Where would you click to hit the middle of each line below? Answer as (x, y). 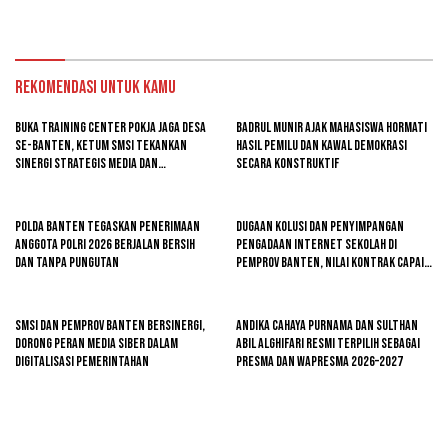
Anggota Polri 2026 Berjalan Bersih (105, 244)
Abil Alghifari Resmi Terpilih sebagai (328, 343)
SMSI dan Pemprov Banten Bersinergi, (110, 325)
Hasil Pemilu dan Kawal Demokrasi (321, 145)
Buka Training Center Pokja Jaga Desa (110, 127)
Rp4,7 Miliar (266, 280)
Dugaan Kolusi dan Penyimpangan (320, 226)
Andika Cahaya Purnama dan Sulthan (327, 325)
